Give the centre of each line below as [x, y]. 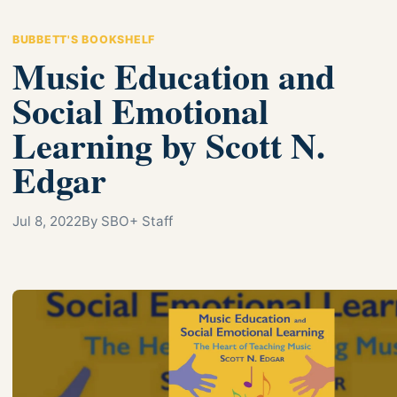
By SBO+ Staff [127, 221]
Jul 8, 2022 [47, 221]
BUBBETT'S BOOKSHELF [84, 39]
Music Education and [174, 75]
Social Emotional [140, 110]
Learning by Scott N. [169, 144]
